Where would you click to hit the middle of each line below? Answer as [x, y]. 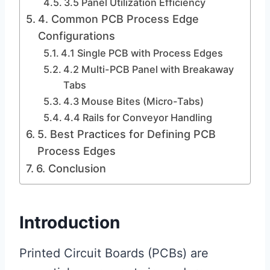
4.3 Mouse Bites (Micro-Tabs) [133, 101]
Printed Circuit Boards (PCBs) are [114, 253]
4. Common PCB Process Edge [118, 19]
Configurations [76, 36]
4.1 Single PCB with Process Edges [142, 53]
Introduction [70, 222]
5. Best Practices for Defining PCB [126, 134]
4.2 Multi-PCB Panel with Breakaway [148, 69]
